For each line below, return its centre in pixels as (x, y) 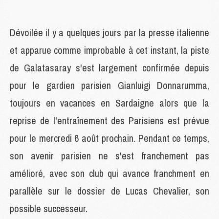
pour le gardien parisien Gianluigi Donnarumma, (109, 85)
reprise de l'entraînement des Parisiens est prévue (109, 120)
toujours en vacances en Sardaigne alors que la (109, 103)
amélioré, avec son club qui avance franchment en (109, 173)
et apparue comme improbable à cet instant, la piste (109, 50)
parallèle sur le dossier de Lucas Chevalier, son (109, 191)
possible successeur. (49, 208)
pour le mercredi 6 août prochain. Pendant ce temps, (109, 138)
